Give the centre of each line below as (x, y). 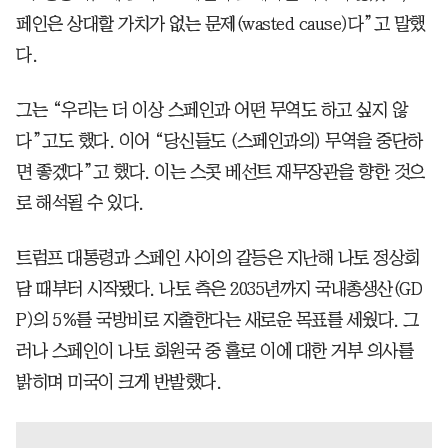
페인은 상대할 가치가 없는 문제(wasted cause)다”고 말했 (220, 23)
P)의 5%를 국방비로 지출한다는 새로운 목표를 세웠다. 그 (217, 319)
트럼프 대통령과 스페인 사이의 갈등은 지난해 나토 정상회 (218, 257)
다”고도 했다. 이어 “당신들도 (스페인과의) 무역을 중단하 (219, 140)
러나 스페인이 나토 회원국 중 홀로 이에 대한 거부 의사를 (214, 350)
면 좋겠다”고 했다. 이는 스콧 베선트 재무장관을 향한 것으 (220, 171)
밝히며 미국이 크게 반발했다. (118, 381)
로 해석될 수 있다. (80, 202)
